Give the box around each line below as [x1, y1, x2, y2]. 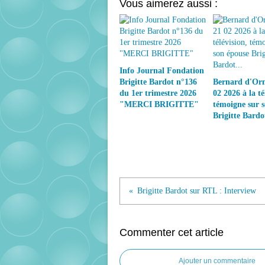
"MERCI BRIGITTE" [119, 99, 199, 109]
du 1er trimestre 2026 [119, 88, 196, 98]
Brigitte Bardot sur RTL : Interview [137, 186, 256, 195]
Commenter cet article [119, 226, 224, 238]
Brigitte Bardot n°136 [119, 77, 197, 86]
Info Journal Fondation [119, 66, 204, 75]
